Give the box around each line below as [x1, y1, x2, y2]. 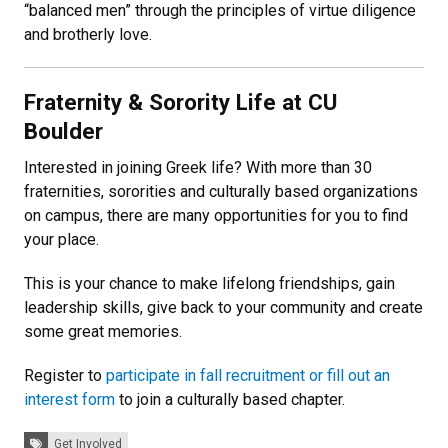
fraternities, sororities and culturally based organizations [24, 181, 418, 201]
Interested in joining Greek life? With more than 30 [24, 157, 372, 177]
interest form [24, 389, 115, 409]
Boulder [24, 117, 109, 144]
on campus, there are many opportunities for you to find [24, 205, 408, 225]
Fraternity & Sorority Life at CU [24, 88, 337, 115]
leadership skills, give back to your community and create [24, 297, 423, 317]
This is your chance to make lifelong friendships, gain [24, 273, 395, 293]
